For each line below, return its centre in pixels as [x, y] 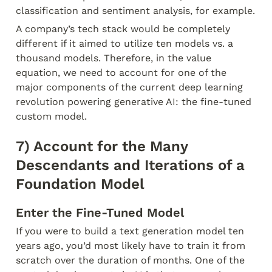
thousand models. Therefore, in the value [114, 58]
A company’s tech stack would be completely [123, 29]
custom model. [51, 116]
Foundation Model [80, 184]
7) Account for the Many [102, 146]
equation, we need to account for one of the [121, 73]
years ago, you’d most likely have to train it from [131, 246]
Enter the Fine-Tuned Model [100, 212]
